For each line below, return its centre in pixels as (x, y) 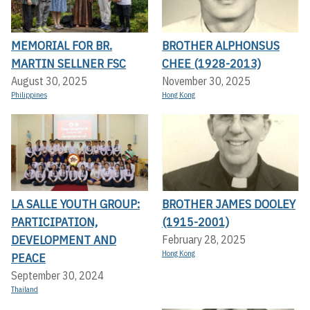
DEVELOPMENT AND (64, 240)
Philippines (29, 95)
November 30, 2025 (206, 81)
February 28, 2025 (204, 240)
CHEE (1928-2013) (211, 63)
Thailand (25, 290)
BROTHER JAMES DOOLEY (229, 204)
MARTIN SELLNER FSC (69, 63)
